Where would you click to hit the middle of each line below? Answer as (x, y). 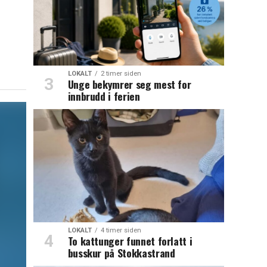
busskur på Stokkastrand (121, 253)
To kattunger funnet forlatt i (130, 241)
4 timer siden (121, 231)
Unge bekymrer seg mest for (129, 84)
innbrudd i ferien (104, 96)
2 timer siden (121, 74)
